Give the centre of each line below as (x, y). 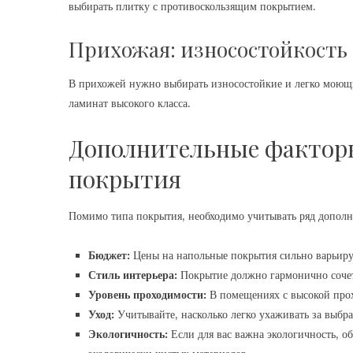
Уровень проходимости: (147, 295)
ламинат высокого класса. (130, 103)
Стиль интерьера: (133, 275)
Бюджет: (109, 255)
